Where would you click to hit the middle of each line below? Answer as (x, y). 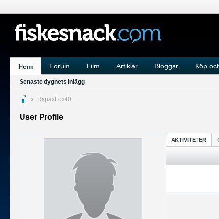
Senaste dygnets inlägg (52, 82)
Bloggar (166, 66)
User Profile (41, 117)
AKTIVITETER (189, 140)
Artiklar (127, 66)
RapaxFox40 (54, 99)
